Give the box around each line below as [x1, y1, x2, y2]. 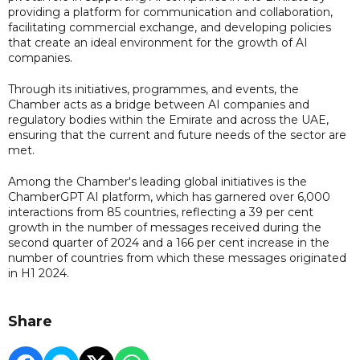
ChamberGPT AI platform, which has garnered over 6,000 [8, 189, 330, 204]
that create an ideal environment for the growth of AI [8, 35, 308, 50]
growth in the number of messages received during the [8, 219, 321, 235]
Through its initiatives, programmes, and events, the [8, 81, 299, 96]
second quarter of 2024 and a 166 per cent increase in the [8, 235, 329, 250]
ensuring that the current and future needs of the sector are [8, 127, 346, 142]
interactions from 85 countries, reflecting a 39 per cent [8, 204, 313, 219]
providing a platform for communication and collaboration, [8, 4, 333, 19]
